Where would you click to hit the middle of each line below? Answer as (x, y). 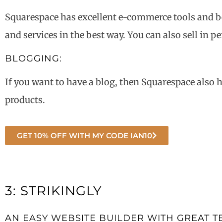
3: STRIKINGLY (54, 191)
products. (25, 100)
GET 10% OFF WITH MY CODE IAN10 (84, 136)
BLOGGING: (33, 58)
